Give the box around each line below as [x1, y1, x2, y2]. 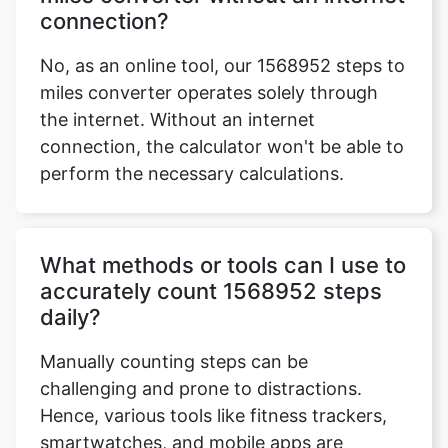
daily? [40, 304, 101, 330]
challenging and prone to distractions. [40, 378, 362, 399]
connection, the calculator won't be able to [40, 136, 404, 157]
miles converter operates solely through [40, 82, 378, 103]
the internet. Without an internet [40, 109, 315, 130]
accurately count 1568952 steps [40, 278, 382, 304]
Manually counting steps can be [40, 351, 308, 372]
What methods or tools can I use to [40, 252, 406, 278]
